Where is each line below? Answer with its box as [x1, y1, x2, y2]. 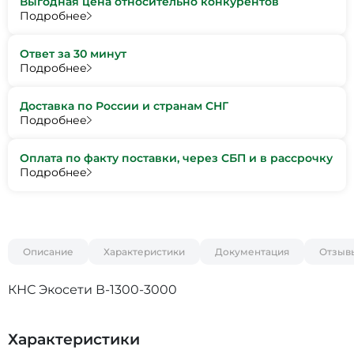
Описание [23, 246, 73, 258]
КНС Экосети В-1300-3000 [8, 282, 177, 298]
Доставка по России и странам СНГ [20, 99, 228, 114]
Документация [215, 246, 289, 258]
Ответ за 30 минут [20, 47, 126, 62]
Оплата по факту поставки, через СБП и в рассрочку [20, 151, 333, 166]
